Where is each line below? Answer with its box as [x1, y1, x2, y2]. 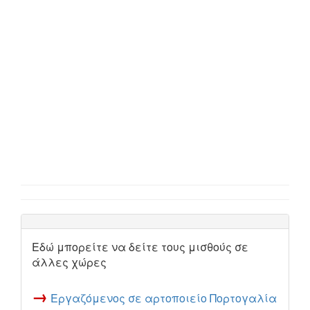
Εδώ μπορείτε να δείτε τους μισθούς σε [32, 239, 248, 255]
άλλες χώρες [32, 254, 107, 270]
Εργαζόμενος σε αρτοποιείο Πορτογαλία [51, 290, 277, 306]
